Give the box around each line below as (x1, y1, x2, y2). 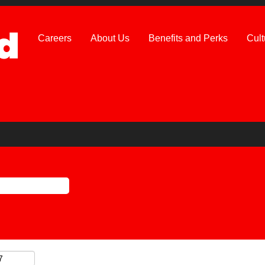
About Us (91, 33, 130, 43)
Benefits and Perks (148, 33, 228, 43)
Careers (38, 33, 72, 43)
